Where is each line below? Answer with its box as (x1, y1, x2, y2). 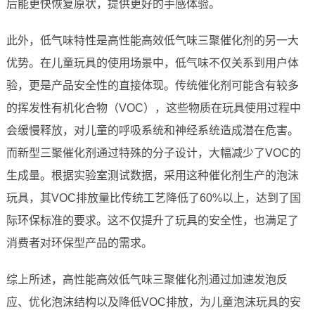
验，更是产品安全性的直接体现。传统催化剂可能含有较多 (6, 79, 299, 92)
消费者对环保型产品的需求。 (6, 237, 153, 250)
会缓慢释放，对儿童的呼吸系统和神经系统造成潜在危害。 (6, 124, 299, 137)
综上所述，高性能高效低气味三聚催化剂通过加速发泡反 (6, 274, 288, 286)
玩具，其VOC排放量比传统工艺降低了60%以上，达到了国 (6, 192, 301, 205)
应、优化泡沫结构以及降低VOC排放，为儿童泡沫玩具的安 (6, 296, 301, 309)
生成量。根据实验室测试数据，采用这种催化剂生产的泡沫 (6, 169, 299, 182)
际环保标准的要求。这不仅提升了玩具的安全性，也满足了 (6, 214, 299, 227)
